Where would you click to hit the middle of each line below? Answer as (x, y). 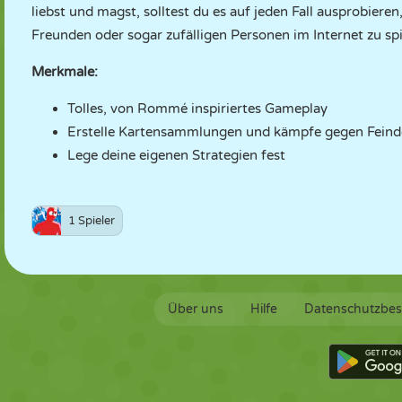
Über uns (195, 309)
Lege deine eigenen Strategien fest (176, 155)
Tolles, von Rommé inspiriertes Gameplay (197, 109)
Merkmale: (65, 72)
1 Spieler (92, 221)
